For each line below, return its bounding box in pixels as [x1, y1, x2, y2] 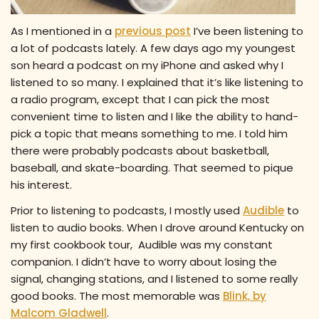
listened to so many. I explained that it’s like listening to [11, 75, 303, 90]
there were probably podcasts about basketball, [11, 143, 269, 159]
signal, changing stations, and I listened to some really [11, 271, 298, 287]
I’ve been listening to [191, 23, 303, 39]
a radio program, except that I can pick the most [11, 92, 270, 108]
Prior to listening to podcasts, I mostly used [11, 203, 243, 219]
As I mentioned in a [11, 23, 115, 39]
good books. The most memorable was [11, 288, 223, 304]
